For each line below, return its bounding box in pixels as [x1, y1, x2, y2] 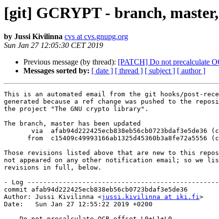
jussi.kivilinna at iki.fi [102, 193, 199, 201]
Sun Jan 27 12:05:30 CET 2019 [4, 41, 103, 50]
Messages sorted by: [23, 66, 89, 75]
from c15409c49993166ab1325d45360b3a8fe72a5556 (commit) [4, 134, 27, 142]
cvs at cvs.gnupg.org [65, 32, 128, 41]
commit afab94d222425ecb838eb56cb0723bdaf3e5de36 [4, 186, 188, 194]
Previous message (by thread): [23, 58, 118, 66]
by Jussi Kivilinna [4, 32, 63, 41]
